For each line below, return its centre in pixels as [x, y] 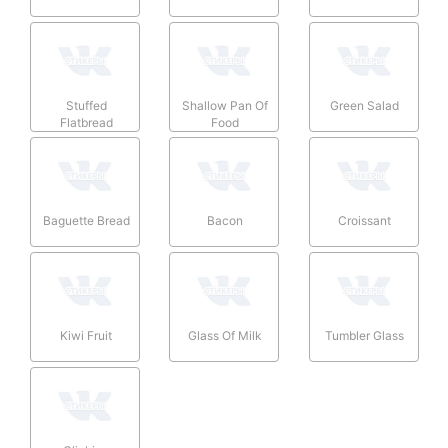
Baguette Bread [86, 220]
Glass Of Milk [225, 335]
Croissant [365, 220]
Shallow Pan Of [225, 105]
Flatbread [86, 122]
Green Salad [365, 105]
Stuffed [86, 105]
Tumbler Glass [365, 335]
